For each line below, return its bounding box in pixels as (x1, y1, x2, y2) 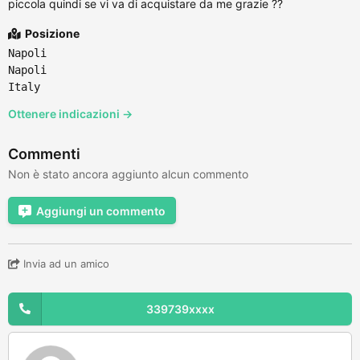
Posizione (22, 26, 80, 40)
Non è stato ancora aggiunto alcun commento (8, 166, 248, 181)
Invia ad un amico (20, 256, 109, 270)
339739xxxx (145, 301, 215, 316)
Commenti (8, 145, 80, 162)
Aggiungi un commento (36, 203, 166, 218)
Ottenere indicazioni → (8, 106, 133, 121)
